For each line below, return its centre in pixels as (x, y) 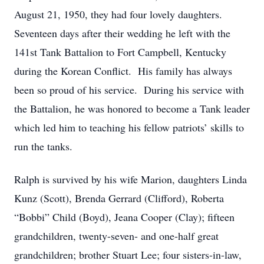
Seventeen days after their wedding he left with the (122, 33)
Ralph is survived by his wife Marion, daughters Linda (131, 179)
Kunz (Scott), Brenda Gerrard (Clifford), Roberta (119, 198)
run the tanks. (43, 146)
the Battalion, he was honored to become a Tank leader (132, 108)
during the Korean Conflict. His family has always (123, 71)
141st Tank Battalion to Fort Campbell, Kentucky (120, 52)
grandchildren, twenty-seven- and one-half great (116, 236)
